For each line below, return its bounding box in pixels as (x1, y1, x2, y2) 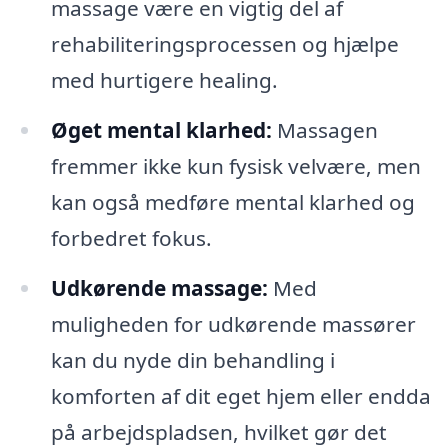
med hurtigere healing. (50, 66, 278, 95)
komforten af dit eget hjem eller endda (50, 382, 431, 411)
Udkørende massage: (50, 274, 268, 303)
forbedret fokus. (50, 224, 212, 253)
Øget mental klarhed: (50, 116, 272, 145)
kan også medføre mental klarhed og (50, 188, 415, 217)
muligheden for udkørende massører (50, 310, 416, 339)
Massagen (271, 116, 378, 145)
